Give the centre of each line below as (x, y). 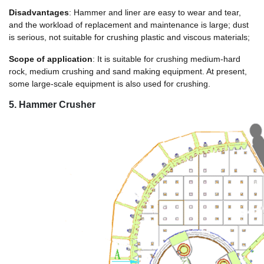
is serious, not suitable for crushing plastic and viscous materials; (129, 37)
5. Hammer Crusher (52, 104)
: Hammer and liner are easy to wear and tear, (155, 12)
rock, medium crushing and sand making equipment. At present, (128, 71)
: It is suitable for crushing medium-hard (166, 59)
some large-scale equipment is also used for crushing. (110, 83)
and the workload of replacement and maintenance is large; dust (129, 24)
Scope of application (51, 59)
